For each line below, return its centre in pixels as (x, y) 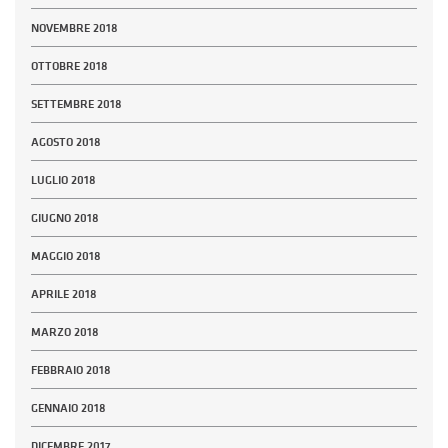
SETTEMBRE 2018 (76, 104)
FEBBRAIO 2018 (71, 370)
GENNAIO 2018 (68, 408)
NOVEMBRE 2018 (74, 28)
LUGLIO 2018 (63, 180)
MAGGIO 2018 (66, 256)
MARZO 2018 (65, 332)
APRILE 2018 (64, 294)
